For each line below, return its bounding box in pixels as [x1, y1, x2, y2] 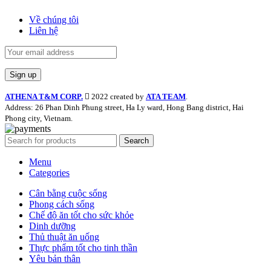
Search [124, 135, 149, 145]
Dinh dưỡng [29, 220, 76, 231]
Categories [29, 167, 70, 178]
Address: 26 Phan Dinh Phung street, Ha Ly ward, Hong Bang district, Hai [5, 102, 244, 112]
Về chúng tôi [29, 14, 79, 25]
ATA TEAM [146, 91, 186, 101]
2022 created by [90, 91, 146, 101]
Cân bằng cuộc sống [29, 188, 107, 198]
